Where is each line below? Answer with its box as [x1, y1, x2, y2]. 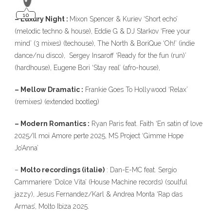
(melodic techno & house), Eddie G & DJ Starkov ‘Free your [15, 27, 190, 35]
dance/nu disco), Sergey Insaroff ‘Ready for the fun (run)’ [15, 52, 186, 59]
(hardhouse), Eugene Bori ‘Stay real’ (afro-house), [15, 64, 162, 72]
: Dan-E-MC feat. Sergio [105, 166, 177, 174]
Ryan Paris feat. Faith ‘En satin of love [90, 120, 202, 127]
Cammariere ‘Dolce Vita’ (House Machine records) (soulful [15, 178, 187, 186]
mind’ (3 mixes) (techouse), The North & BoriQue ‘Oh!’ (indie [15, 39, 195, 47]
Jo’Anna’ [15, 144, 38, 152]
